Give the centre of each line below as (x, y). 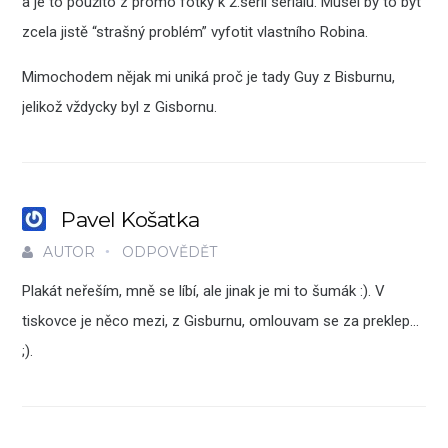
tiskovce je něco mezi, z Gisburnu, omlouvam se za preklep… (221, 321)
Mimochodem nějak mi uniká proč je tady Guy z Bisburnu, (209, 77)
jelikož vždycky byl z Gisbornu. (120, 107)
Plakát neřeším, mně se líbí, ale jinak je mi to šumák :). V (204, 291)
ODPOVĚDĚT (170, 252)
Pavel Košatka (130, 220)
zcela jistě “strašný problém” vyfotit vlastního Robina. (195, 32)
